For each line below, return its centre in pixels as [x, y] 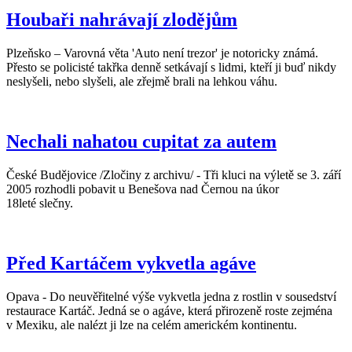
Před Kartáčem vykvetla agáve [131, 263]
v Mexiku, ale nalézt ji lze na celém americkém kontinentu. [152, 324]
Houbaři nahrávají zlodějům [122, 20]
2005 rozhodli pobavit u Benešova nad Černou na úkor [143, 189]
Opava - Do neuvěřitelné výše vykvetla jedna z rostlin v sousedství [171, 296]
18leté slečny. [40, 203]
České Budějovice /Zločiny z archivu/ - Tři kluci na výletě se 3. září [174, 174]
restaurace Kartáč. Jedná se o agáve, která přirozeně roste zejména [169, 310]
